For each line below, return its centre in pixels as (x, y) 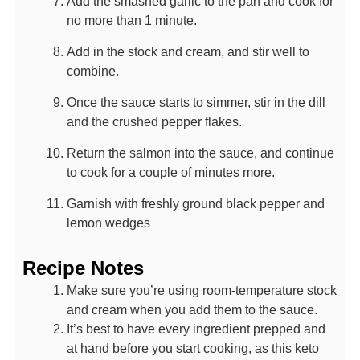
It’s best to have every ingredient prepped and (196, 329)
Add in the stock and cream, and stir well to (188, 52)
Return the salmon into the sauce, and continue (200, 153)
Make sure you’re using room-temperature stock (201, 290)
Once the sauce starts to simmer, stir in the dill (196, 102)
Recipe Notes (83, 268)
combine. (92, 71)
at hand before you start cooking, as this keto (192, 348)
